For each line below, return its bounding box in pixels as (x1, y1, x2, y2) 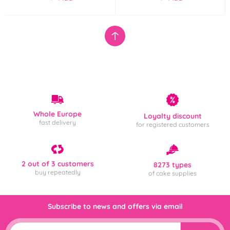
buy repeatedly (34, 168, 81, 177)
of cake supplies (148, 169, 197, 177)
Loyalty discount (143, 111, 202, 121)
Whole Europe (33, 109, 82, 119)
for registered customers (136, 120, 209, 128)
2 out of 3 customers (21, 159, 94, 169)
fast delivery (39, 119, 76, 127)
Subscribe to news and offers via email (47, 202, 183, 212)
